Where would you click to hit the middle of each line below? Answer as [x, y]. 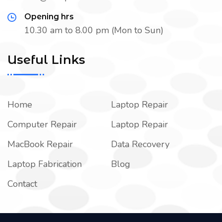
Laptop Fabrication [45, 164]
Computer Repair [42, 125]
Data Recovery [140, 144]
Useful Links [46, 60]
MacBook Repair [40, 144]
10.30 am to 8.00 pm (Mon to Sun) [94, 30]
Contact [22, 184]
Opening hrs [49, 17]
